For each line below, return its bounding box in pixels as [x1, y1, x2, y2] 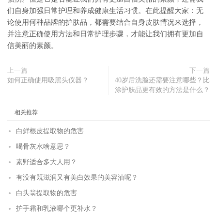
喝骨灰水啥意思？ [16, 143, 70, 151]
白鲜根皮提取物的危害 [16, 127, 84, 135]
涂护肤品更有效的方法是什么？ [115, 86, 210, 94]
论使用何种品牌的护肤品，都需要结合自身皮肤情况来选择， [7, 18, 203, 27]
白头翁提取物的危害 [16, 189, 77, 197]
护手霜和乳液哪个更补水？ [16, 205, 97, 213]
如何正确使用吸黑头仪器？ [7, 77, 89, 84]
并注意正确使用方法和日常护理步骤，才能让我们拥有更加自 [7, 30, 203, 38]
